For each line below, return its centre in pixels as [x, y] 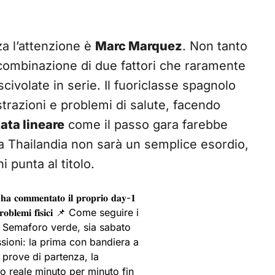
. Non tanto [215, 46]
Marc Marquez [139, 46]
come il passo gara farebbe [146, 125]
